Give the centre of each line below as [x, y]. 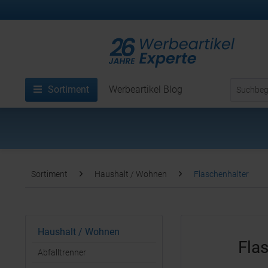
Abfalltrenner [62, 252]
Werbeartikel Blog [146, 89]
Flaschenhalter [221, 174]
